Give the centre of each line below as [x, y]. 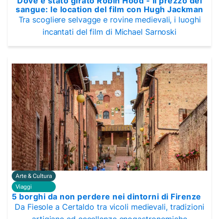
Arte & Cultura [34, 176]
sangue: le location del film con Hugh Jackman [109, 10]
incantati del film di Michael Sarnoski [109, 32]
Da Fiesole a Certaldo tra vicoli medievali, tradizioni [109, 207]
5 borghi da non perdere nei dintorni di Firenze [107, 196]
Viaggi [24, 186]
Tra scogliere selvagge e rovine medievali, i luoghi [109, 20]
